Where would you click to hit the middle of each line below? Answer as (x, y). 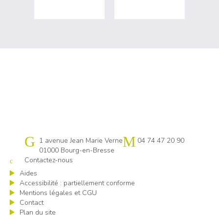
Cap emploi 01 (47, 141)
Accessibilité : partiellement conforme (77, 183)
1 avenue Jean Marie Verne (81, 141)
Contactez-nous (49, 160)
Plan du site (38, 212)
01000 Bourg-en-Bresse (77, 150)
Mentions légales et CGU (58, 193)
